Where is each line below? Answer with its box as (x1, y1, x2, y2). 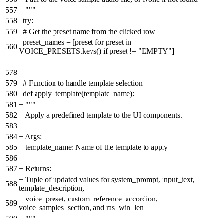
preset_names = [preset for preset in (23, 38, 131, 47)
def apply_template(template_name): (23, 90, 134, 98)
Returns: (25, 164, 51, 173)
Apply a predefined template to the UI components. (25, 111, 182, 120)
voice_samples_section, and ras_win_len (19, 203, 144, 212)
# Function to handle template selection (23, 79, 143, 88)
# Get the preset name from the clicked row (23, 27, 155, 36)
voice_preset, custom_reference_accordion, (25, 195, 158, 203)
